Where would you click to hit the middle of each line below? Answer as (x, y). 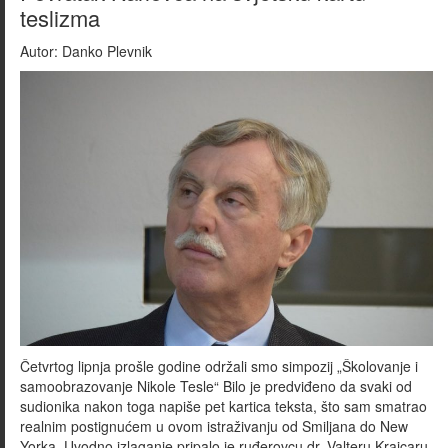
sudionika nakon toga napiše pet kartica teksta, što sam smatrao (223, 406)
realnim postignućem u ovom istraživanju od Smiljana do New (214, 426)
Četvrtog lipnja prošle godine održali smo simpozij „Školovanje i (219, 366)
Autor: (39, 50)
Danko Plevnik (105, 50)
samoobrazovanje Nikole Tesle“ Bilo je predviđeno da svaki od (216, 386)
